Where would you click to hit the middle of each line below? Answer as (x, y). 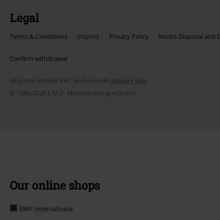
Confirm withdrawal (39, 59)
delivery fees (129, 81)
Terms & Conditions (39, 37)
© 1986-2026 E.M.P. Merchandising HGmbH (73, 93)
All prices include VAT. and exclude (60, 81)
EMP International (46, 209)
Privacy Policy (129, 37)
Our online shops (55, 185)
